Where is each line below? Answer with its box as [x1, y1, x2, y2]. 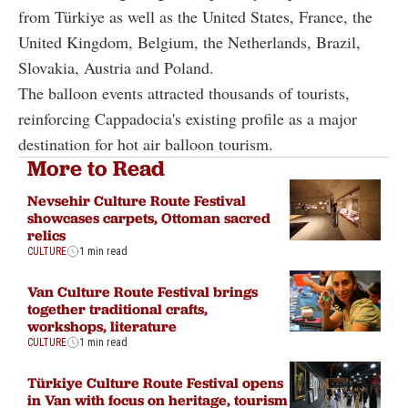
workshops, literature [27, 316, 177, 335]
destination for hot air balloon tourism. [18, 133, 273, 156]
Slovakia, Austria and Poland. [18, 56, 214, 79]
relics [27, 225, 66, 244]
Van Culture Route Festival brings [27, 281, 258, 301]
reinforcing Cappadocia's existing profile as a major [18, 107, 357, 130]
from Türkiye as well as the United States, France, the [18, 5, 372, 28]
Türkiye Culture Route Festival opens [27, 372, 283, 392]
